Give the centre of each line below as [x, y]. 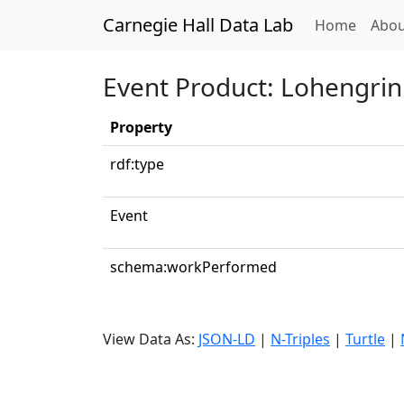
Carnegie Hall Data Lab [198, 25]
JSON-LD [227, 339]
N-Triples [300, 339]
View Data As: [151, 339]
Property [141, 127]
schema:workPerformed [193, 267]
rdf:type [137, 164]
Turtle [365, 339]
